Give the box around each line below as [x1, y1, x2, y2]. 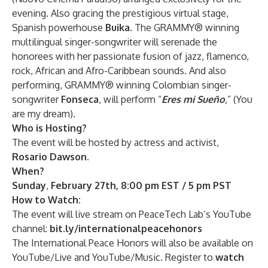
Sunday [12, 179, 46, 191]
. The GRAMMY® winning [130, 22, 239, 33]
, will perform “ [99, 93, 162, 105]
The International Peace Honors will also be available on [12, 237, 253, 249]
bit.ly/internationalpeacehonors [50, 223, 202, 234]
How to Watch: [12, 194, 81, 206]
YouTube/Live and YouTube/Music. [12, 251, 163, 263]
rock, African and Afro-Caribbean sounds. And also [12, 65, 226, 77]
